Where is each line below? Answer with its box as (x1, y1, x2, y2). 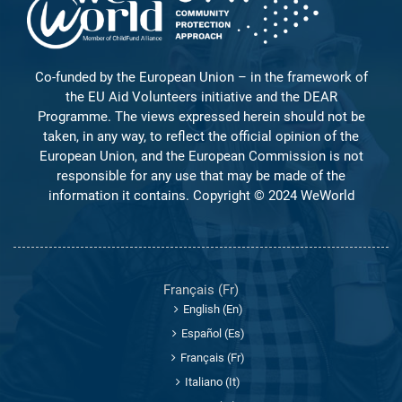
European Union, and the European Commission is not (39, 147, 363, 164)
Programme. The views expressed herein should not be (37, 108, 365, 125)
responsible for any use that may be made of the (57, 167, 345, 184)
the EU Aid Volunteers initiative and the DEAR (65, 88, 337, 105)
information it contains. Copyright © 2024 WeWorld (48, 187, 354, 204)
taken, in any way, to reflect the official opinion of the (43, 127, 359, 144)
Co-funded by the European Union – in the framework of (34, 68, 368, 85)
